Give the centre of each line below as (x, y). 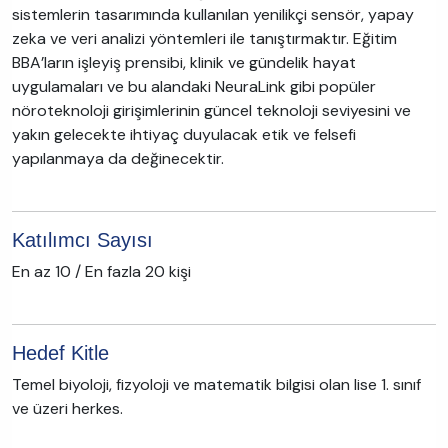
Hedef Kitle (60, 353)
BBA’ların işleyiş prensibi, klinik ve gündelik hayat (184, 62)
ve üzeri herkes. (67, 408)
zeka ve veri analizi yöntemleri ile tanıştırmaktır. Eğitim (204, 38)
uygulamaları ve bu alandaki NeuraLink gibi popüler (194, 86)
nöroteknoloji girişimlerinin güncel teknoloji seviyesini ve (211, 110)
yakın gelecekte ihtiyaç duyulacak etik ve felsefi (184, 134)
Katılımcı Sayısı (82, 240)
